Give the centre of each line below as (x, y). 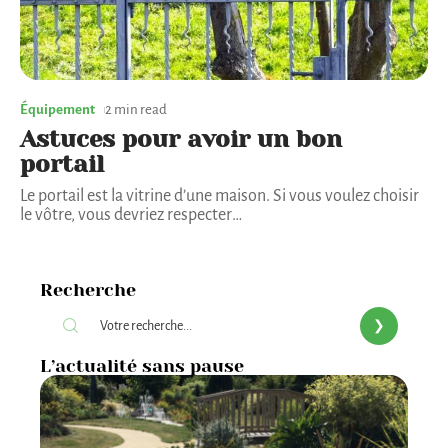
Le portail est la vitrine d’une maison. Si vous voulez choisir (219, 196)
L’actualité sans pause (142, 365)
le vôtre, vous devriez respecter (126, 215)
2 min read (136, 110)
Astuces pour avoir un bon (181, 139)
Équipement (57, 110)
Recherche (88, 289)
